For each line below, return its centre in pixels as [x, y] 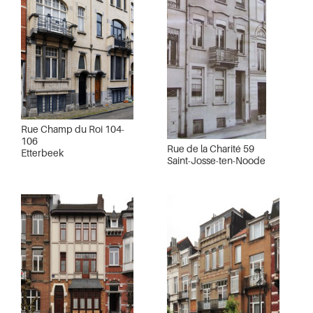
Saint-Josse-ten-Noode [216, 161]
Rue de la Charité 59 [211, 149]
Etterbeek [42, 152]
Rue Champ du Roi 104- [73, 129]
